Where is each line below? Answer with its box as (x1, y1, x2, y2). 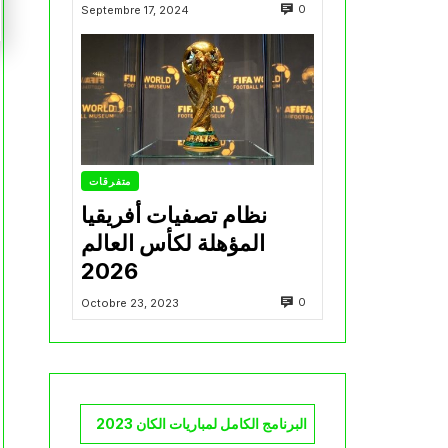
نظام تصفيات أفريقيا (81, 201, 267, 228)
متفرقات (89, 175, 132, 188)
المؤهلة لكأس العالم (81, 229, 265, 256)
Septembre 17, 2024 (81, 2, 189, 17)
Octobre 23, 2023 (81, 295, 179, 310)
